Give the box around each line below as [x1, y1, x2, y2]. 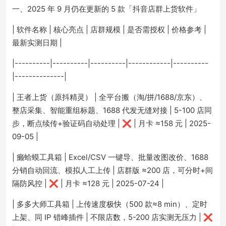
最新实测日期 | [12, 38, 62, 47]
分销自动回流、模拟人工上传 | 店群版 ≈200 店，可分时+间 [12, 165, 213, 175]
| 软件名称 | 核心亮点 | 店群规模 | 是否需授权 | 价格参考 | [12, 25, 206, 34]
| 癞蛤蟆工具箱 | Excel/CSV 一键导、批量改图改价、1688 [12, 152, 208, 162]
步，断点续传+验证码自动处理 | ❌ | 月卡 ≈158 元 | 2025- [12, 119, 211, 128]
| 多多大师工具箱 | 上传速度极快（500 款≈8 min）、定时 [12, 199, 207, 209]
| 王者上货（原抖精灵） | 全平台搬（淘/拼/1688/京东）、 [12, 92, 207, 102]
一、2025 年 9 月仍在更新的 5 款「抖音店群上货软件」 [12, 4, 201, 14]
